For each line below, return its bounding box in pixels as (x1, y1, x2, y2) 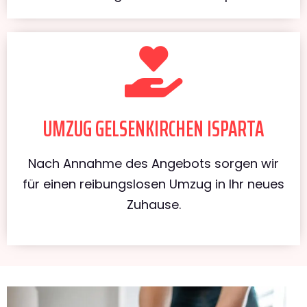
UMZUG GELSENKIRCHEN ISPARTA (43, 111, 264, 146)
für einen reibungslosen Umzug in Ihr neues (23, 175, 284, 193)
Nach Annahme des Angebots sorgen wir (28, 154, 279, 172)
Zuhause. (126, 195, 181, 213)
